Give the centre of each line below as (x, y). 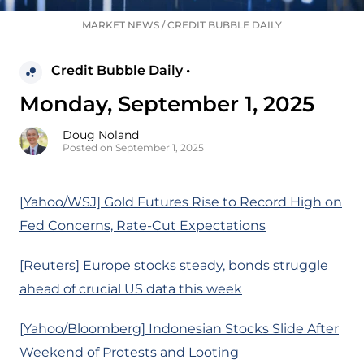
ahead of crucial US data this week (131, 289)
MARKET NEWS (121, 25)
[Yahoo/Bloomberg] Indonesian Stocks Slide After (179, 329)
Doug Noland (101, 135)
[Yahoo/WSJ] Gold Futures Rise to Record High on (181, 202)
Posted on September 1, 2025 (133, 148)
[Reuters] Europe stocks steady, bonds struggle (174, 266)
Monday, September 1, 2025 (167, 104)
